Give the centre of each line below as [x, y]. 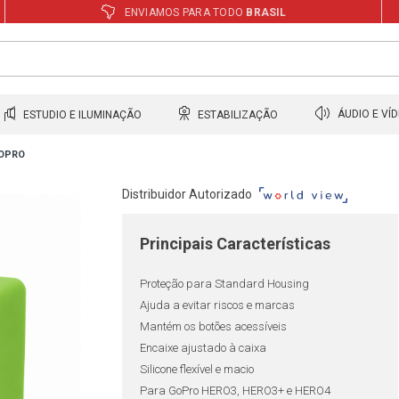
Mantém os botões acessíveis [214, 326]
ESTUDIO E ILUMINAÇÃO [81, 114]
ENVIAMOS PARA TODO [184, 12]
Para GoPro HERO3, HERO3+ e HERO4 [236, 391]
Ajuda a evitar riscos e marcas [218, 305]
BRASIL [266, 12]
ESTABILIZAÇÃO [236, 114]
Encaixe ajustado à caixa [204, 348]
